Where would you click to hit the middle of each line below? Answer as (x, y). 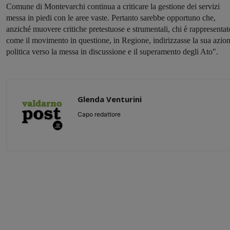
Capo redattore (99, 114)
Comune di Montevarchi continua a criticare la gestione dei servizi (113, 7)
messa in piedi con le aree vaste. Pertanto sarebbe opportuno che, (111, 18)
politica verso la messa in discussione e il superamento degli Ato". (113, 52)
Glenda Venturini (110, 99)
